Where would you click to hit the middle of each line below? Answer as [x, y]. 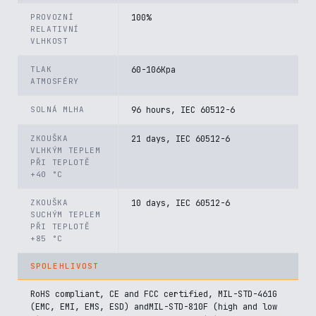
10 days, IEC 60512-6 [181, 203]
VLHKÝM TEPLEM [66, 150]
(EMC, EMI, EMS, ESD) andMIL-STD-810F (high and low [154, 307]
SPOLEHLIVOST [65, 266]
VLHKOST [49, 41]
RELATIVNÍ [55, 29]
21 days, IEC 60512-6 [181, 139]
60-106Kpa [153, 70]
